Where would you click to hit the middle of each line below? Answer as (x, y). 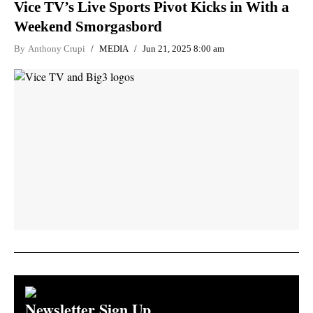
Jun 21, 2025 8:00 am (183, 49)
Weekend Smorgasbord (88, 27)
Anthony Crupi (57, 49)
